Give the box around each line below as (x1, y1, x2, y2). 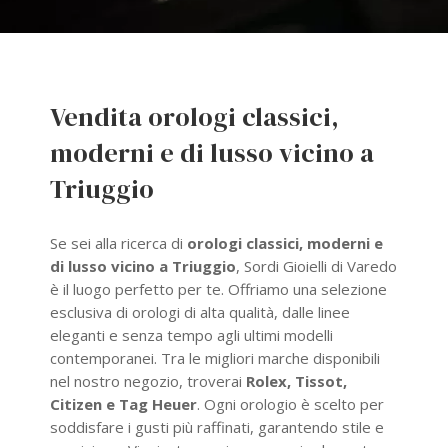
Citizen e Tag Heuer (50, 393, 197, 414)
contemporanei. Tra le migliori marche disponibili (50, 347, 380, 368)
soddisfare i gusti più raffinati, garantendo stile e (50, 416, 384, 437)
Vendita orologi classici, (50, 98, 339, 135)
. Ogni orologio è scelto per (197, 393, 384, 414)
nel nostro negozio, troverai (50, 370, 246, 391)
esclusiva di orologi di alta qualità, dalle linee (50, 301, 350, 322)
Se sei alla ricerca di (50, 232, 187, 253)
